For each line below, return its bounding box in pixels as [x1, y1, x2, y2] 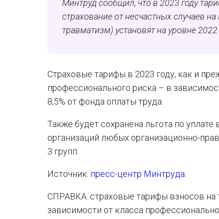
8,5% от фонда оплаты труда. [47, 96, 163, 107]
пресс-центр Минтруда [90, 169, 185, 179]
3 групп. [47, 146, 79, 156]
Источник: [47, 169, 90, 179]
